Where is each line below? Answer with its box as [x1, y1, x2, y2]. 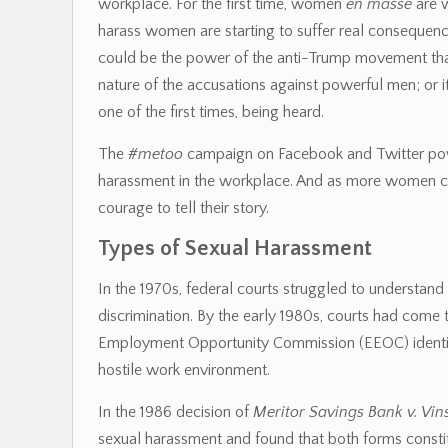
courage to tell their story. [98, 199, 269, 217]
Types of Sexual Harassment [98, 236, 372, 261]
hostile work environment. [98, 361, 270, 379]
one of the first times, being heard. [98, 103, 324, 121]
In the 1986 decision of [98, 403, 253, 421]
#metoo [128, 145, 183, 163]
